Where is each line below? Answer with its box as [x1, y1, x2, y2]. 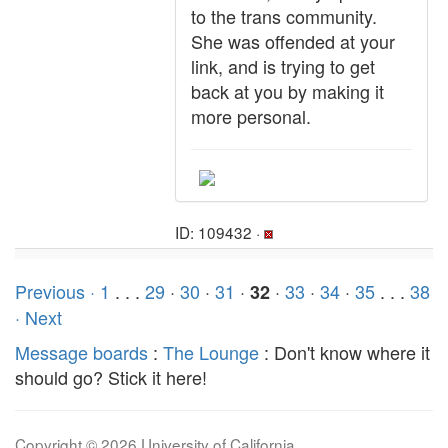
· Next [15, 304, 62, 330]
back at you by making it [191, 78, 384, 104]
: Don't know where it [259, 339, 430, 365]
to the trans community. [191, 3, 377, 29]
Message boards [15, 339, 148, 365]
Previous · [15, 278, 100, 304]
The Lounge [163, 339, 259, 365]
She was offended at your [191, 28, 395, 54]
